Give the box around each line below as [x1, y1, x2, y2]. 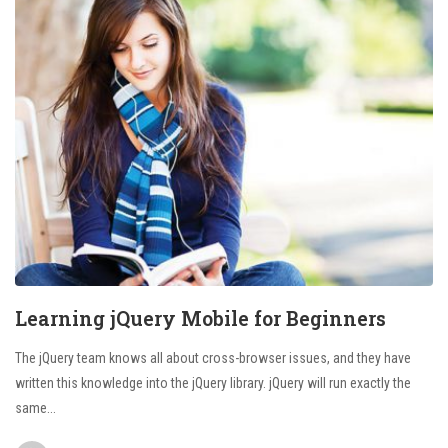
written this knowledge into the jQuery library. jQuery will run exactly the [15, 374, 411, 391]
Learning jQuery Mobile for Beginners [15, 304, 386, 331]
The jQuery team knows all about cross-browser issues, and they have [15, 349, 411, 366]
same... [15, 399, 56, 416]
